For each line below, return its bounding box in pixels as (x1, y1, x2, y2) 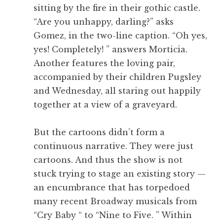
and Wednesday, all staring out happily (34, 86, 201, 96)
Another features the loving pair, (34, 58, 175, 69)
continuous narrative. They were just (34, 141, 193, 151)
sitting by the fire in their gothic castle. (34, 3, 200, 13)
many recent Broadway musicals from (34, 196, 197, 207)
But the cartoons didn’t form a (34, 127, 165, 138)
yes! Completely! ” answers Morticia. (34, 44, 187, 55)
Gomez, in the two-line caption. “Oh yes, (34, 31, 207, 41)
